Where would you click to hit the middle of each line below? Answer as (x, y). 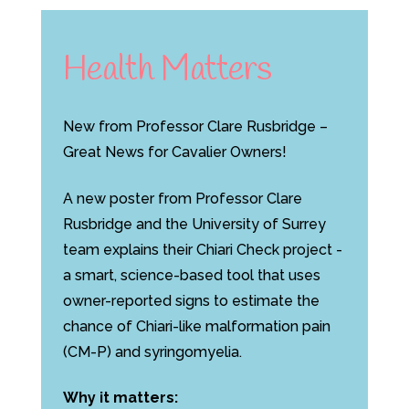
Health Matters (167, 71)
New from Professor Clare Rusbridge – (195, 127)
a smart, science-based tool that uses (191, 275)
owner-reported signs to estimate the (191, 300)
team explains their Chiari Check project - (202, 249)
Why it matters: (120, 398)
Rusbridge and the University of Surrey (194, 224)
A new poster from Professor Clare (182, 198)
